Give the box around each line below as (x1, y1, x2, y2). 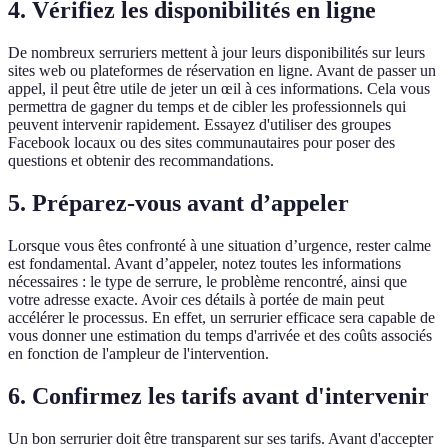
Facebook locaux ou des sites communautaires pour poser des (8, 134, 395, 152)
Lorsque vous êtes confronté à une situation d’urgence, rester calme (8, 237, 431, 255)
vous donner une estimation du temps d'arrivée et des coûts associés (8, 327, 432, 345)
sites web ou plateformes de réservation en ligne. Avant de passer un (8, 62, 436, 80)
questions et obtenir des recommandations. (8, 152, 274, 170)
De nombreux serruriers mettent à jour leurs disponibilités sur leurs (8, 44, 425, 62)
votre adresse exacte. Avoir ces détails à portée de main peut (8, 291, 384, 309)
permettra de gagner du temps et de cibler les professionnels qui (8, 98, 406, 116)
